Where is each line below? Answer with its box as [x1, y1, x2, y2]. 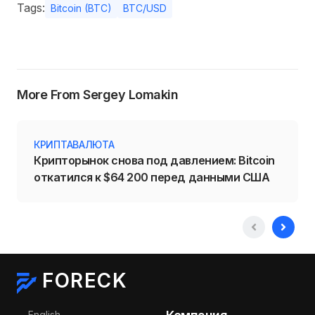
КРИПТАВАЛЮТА [34, 138, 115, 150]
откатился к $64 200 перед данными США [34, 169, 270, 184]
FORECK [42, 268, 127, 292]
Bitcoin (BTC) [51, 1, 112, 14]
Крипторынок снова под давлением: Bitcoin [34, 153, 275, 167]
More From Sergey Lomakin [17, 86, 179, 102]
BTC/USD [123, 1, 167, 14]
